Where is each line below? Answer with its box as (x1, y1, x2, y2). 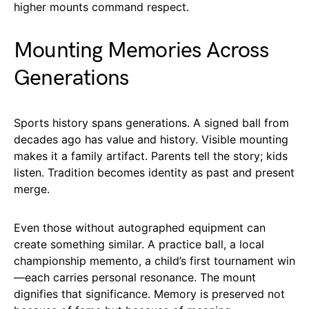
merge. (14, 181, 50, 196)
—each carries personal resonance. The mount (14, 270, 256, 284)
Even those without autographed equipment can (14, 220, 266, 235)
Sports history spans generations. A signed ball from (14, 115, 289, 130)
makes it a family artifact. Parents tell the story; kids (14, 148, 288, 163)
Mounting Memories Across (14, 37, 268, 64)
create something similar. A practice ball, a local (14, 237, 264, 251)
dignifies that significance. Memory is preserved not (14, 286, 285, 301)
